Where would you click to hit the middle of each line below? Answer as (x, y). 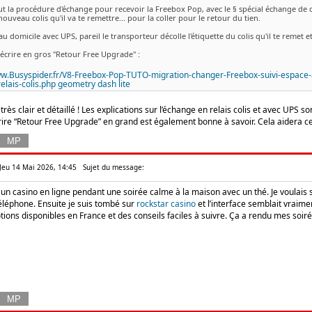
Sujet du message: (110, 167)
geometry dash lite (94, 84)
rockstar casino (166, 204)
